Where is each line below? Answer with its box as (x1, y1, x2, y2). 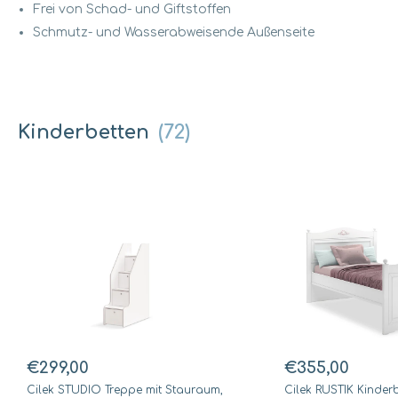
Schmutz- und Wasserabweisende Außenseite (33, 26, 314, 40)
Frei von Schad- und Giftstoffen (33, 3, 231, 17)
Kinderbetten (18, 122, 155, 144)
